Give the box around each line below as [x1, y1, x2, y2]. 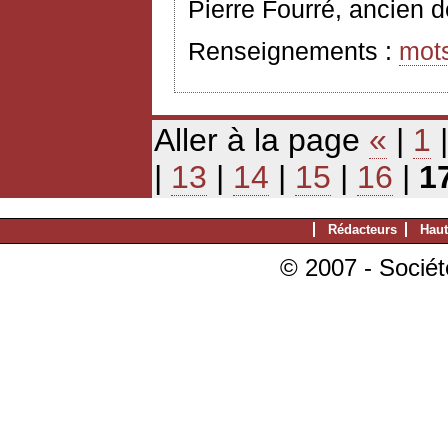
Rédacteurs [328, 221, 397, 237]
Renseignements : [188, 37, 399, 65]
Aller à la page [154, 122, 369, 158]
